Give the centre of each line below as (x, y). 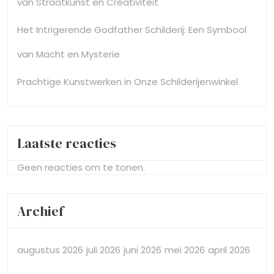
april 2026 (229, 250)
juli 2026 (103, 250)
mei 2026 (185, 250)
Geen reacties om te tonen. (81, 167)
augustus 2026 (50, 250)
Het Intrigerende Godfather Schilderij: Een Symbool (132, 29)
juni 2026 (143, 250)
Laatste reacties (67, 143)
